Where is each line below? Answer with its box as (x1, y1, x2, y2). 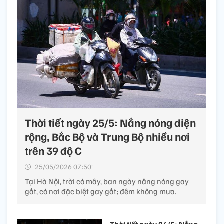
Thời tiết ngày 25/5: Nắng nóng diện (25, 115, 196, 130)
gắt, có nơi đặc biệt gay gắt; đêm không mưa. (25, 186, 176, 197)
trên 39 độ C (25, 143, 82, 158)
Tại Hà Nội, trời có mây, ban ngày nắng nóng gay (25, 176, 189, 187)
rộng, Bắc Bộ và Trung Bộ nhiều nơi (25, 129, 190, 144)
